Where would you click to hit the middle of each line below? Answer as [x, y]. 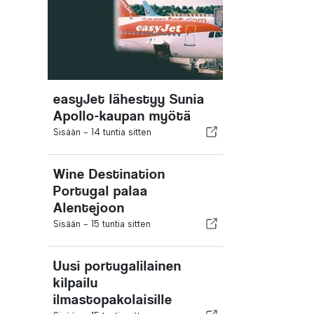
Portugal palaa [101, 191]
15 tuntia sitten [121, 224]
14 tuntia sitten [121, 132]
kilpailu [76, 283]
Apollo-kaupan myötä [122, 116]
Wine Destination [109, 174]
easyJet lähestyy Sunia [129, 99]
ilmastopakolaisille [113, 300]
